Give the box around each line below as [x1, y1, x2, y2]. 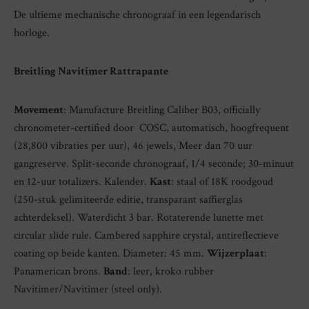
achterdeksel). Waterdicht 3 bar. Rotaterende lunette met [14, 210, 263, 226]
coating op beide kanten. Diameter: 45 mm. [14, 246, 207, 261]
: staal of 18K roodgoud [171, 175, 273, 190]
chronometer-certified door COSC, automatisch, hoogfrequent [14, 121, 289, 136]
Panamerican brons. [14, 264, 103, 279]
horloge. [14, 26, 50, 41]
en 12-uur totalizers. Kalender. [14, 175, 150, 190]
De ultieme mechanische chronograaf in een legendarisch [14, 8, 261, 23]
